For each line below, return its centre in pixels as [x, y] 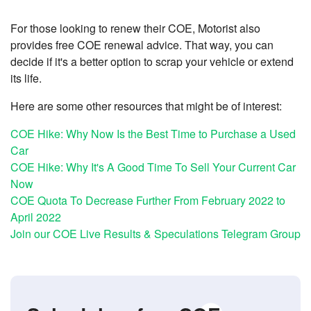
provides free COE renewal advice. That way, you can [142, 45]
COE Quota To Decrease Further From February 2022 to [148, 201]
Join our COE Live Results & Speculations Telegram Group [155, 234]
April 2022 [36, 217]
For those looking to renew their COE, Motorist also [135, 28]
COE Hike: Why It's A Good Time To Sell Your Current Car [153, 167]
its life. [26, 78]
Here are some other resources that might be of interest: [146, 106]
